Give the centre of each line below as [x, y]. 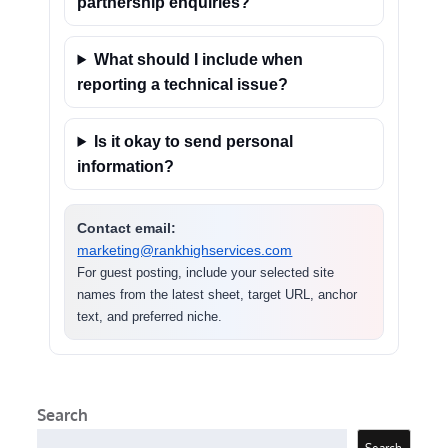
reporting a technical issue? [183, 84]
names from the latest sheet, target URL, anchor [217, 294]
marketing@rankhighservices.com [185, 250]
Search [63, 415]
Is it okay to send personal [194, 141]
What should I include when [199, 59]
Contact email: [127, 228]
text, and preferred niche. [150, 316]
